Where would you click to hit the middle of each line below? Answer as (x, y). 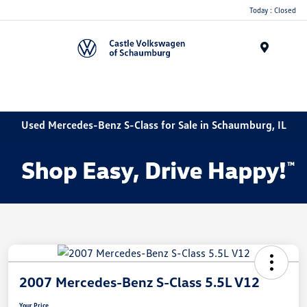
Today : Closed (273, 10)
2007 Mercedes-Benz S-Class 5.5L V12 (139, 281)
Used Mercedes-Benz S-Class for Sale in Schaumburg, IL (153, 124)
